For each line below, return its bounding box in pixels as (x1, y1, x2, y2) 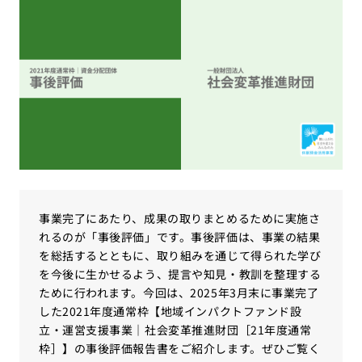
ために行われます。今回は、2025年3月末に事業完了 (39, 284, 319, 301)
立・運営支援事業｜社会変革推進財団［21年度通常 (39, 322, 312, 338)
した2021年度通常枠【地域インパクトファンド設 (39, 303, 302, 319)
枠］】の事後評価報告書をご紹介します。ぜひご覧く (39, 340, 321, 356)
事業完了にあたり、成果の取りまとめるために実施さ (39, 210, 321, 226)
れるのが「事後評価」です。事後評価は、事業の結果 (39, 229, 321, 245)
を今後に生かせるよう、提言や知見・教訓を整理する (39, 266, 322, 282)
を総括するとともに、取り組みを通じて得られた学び (39, 247, 322, 263)
